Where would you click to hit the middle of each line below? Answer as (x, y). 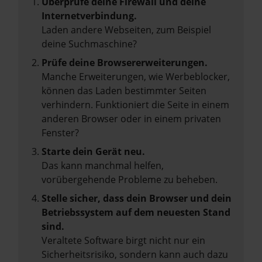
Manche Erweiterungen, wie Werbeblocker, (136, 77)
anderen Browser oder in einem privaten (131, 119)
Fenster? (60, 133)
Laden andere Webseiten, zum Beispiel (126, 30)
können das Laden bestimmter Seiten (124, 91)
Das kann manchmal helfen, (103, 166)
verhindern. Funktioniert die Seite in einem (135, 105)
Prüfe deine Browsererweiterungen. (125, 63)
